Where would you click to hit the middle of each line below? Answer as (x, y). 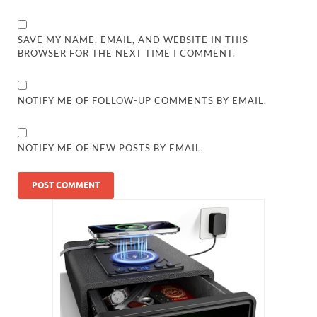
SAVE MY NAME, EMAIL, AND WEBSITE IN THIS (133, 40)
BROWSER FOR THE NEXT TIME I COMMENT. (127, 53)
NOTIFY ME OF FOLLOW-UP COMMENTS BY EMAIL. (143, 101)
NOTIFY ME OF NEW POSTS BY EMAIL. (111, 148)
